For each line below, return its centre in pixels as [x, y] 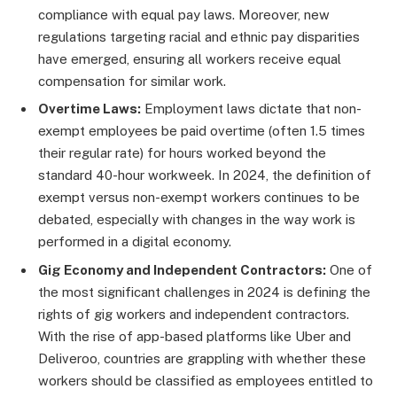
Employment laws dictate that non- [251, 109]
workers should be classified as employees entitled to [206, 380]
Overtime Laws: [90, 109]
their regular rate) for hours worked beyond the [182, 153]
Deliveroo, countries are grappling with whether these [202, 358]
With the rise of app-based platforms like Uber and [195, 336]
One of [349, 269]
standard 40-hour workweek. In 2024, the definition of [205, 175]
